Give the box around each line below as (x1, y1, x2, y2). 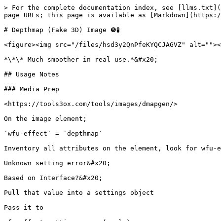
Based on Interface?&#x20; (4, 174, 103, 182)
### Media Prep (4, 85, 59, 93)
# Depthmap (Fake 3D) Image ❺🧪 (4, 26, 120, 34)
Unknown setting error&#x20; (4, 159, 110, 167)
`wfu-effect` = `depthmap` (4, 130, 103, 137)
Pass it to (4, 204, 43, 211)
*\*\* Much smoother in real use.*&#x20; (4, 56, 158, 63)
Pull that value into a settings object (4, 189, 154, 196)
